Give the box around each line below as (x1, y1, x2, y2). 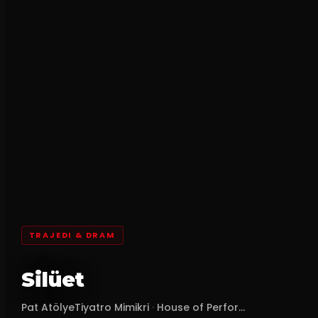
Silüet (21, 268, 84, 292)
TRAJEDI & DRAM (28, 229, 116, 241)
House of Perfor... (156, 300, 245, 314)
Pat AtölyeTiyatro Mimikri (21, 300, 149, 314)
